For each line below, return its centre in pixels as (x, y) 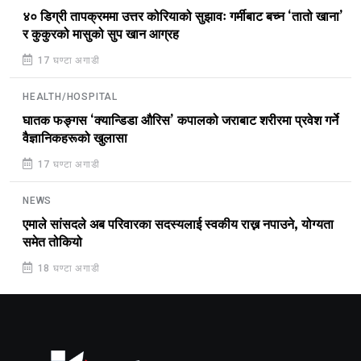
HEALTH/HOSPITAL (70, 96)
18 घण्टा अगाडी (67, 268)
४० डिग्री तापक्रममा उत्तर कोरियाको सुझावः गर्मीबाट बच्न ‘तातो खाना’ (183, 17)
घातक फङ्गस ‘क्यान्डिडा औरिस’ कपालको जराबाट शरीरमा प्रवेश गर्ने (180, 120)
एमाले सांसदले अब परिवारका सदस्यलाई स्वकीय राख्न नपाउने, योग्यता (178, 224)
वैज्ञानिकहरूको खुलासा (75, 138)
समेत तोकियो (52, 242)
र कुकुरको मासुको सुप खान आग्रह (101, 34)
